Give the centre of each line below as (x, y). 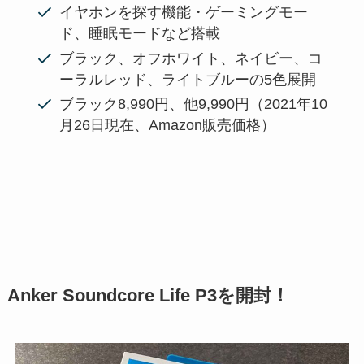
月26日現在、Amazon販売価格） (167, 125)
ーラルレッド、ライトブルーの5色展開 (187, 79)
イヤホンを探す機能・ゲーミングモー (183, 13)
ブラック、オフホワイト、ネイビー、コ (191, 58)
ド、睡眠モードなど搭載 (139, 34)
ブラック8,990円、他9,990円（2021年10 (193, 104)
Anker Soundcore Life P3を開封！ (148, 295)
